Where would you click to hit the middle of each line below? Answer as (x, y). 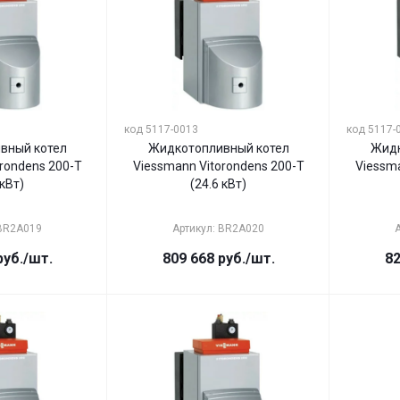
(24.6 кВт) (218, 184)
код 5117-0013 (161, 129)
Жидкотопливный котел (218, 148)
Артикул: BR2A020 (218, 229)
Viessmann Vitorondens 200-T (218, 166)
